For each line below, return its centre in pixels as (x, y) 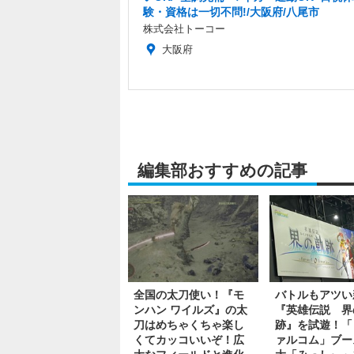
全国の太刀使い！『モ (189, 294)
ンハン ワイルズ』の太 (190, 309)
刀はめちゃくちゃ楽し (189, 324)
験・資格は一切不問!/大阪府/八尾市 (231, 12)
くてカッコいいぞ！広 (189, 339)
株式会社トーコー (184, 29)
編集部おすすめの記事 (222, 171)
